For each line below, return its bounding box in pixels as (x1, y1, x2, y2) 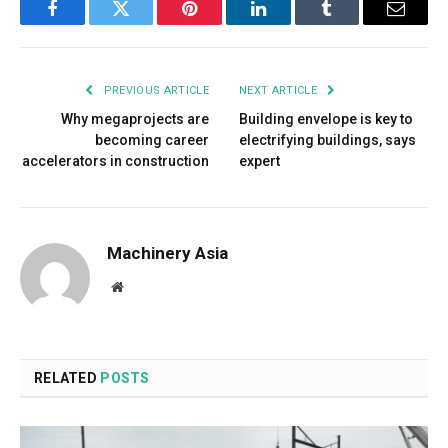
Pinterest (188, 14, 252, 33)
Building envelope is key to (239, 110, 413, 127)
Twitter (119, 14, 172, 33)
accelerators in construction (22, 152, 209, 169)
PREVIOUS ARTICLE (100, 83, 209, 97)
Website (122, 278, 167, 293)
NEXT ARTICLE (239, 83, 321, 97)
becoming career (95, 131, 209, 148)
